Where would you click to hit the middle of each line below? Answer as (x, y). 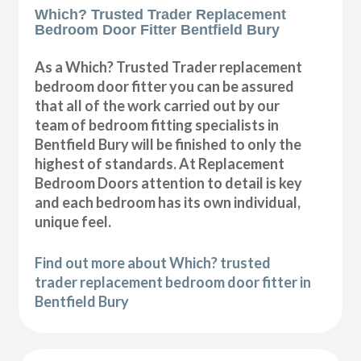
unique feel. (73, 221)
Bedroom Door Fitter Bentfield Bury (158, 29)
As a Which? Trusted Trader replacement (169, 66)
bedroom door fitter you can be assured (165, 86)
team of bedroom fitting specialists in (157, 124)
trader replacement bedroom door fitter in (173, 282)
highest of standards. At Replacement (160, 163)
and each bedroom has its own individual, (168, 202)
